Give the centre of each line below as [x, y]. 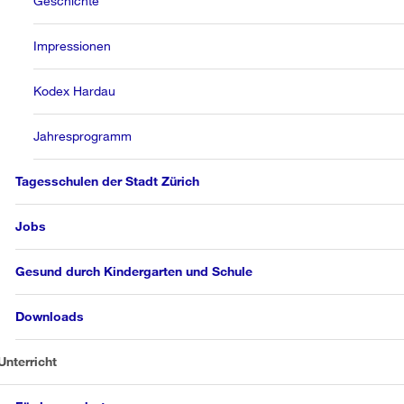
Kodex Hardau [75, 91]
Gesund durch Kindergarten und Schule [134, 271]
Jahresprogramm [83, 136]
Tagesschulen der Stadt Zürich [108, 181]
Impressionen [73, 46]
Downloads [50, 316]
